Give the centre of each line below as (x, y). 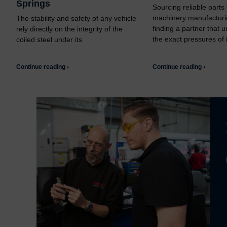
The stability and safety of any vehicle (76, 18)
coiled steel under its (49, 40)
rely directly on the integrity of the (69, 29)
